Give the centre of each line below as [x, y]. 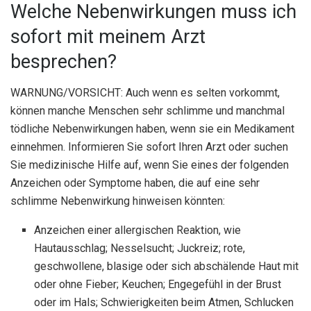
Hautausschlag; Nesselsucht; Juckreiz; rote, [140, 248]
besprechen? [64, 62]
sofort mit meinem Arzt [108, 37]
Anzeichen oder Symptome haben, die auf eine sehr [135, 183]
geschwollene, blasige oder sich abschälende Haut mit [167, 266]
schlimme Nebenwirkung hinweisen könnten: [118, 201]
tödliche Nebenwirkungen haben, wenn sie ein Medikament [152, 128]
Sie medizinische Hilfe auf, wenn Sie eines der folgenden [150, 165]
